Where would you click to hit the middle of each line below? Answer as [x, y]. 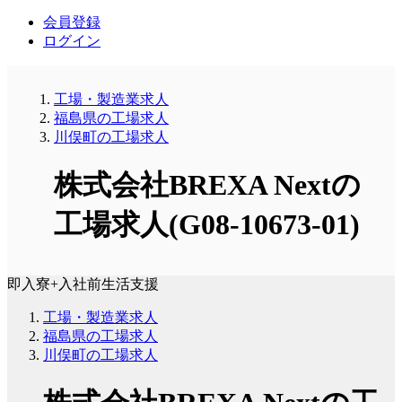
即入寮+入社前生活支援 [83, 284]
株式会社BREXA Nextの [207, 185]
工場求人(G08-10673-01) [207, 225]
